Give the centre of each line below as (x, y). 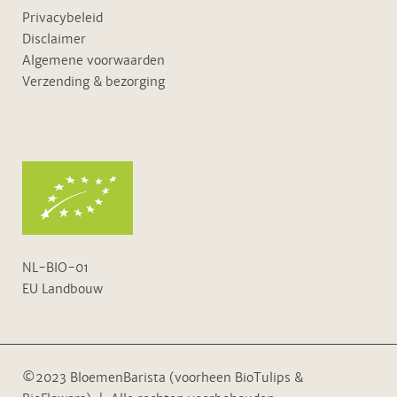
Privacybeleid (62, 18)
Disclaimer (54, 39)
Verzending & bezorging (93, 82)
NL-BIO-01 (57, 268)
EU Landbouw (62, 289)
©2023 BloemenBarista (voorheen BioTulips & (163, 378)
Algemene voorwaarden (93, 60)
